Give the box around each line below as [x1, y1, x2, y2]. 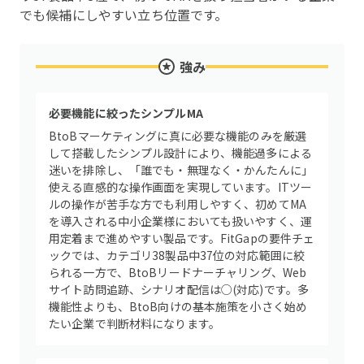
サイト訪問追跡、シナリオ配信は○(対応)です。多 [49, 281, 310, 297]
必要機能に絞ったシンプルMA [49, 105, 203, 121]
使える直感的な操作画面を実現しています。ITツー [49, 179, 313, 195]
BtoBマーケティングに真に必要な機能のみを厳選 [49, 128, 307, 144]
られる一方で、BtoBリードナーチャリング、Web [49, 264, 307, 280]
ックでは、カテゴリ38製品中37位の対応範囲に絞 [49, 247, 305, 263]
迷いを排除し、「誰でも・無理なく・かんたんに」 [49, 162, 314, 178]
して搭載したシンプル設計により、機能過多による [49, 145, 313, 161]
